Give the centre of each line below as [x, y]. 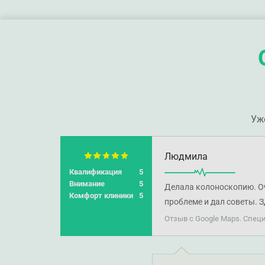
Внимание [87, 184]
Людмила [186, 156]
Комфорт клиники [101, 196]
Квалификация [96, 172]
